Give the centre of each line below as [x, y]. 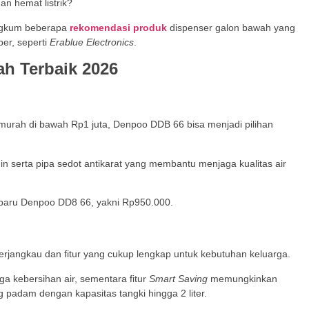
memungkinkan [242, 278]
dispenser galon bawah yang [231, 27]
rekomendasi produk [118, 27]
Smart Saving [177, 278]
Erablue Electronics [90, 42]
